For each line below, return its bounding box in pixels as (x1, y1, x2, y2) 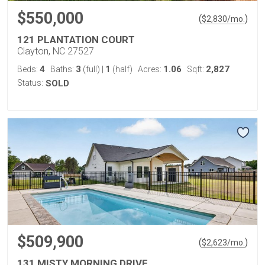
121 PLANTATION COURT (17, 33, 135, 46)
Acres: (138, 64, 163, 74)
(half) (111, 64, 132, 74)
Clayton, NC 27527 (17, 45, 94, 57)
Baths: (50, 64, 76, 74)
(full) (81, 64, 102, 74)
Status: (17, 77, 43, 88)
